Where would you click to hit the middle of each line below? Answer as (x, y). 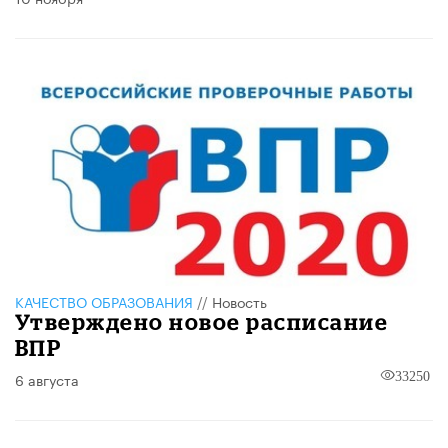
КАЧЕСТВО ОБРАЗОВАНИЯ (104, 301)
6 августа (47, 379)
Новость (239, 301)
